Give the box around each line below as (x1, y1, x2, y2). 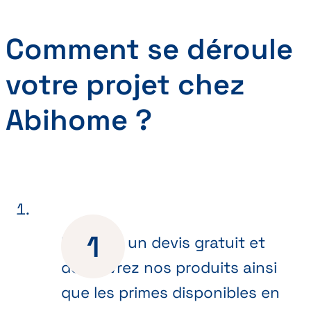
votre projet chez (6, 66, 245, 103)
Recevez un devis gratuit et (61, 232, 265, 253)
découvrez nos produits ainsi (61, 257, 277, 278)
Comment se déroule (6, 31, 293, 68)
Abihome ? (6, 101, 152, 139)
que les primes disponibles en (61, 282, 280, 303)
